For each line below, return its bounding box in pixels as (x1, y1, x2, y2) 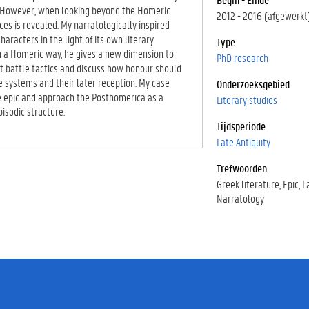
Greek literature (217, 177, 279, 191)
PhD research (217, 50, 268, 65)
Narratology (217, 191, 264, 206)
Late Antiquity (217, 134, 270, 149)
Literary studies (217, 92, 277, 107)
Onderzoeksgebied (217, 77, 292, 91)
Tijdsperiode (217, 119, 268, 133)
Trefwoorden (217, 161, 269, 175)
